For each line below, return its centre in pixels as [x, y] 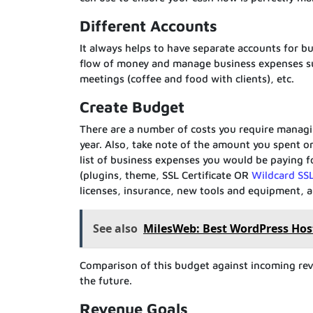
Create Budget [132, 107]
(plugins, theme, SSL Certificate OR [166, 175]
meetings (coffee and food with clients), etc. [187, 79]
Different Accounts [148, 26]
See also [115, 229]
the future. [106, 281]
